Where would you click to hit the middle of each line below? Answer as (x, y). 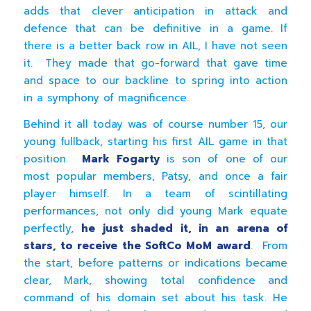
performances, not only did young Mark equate (155, 211)
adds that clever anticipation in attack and (155, 11)
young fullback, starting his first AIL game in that (155, 142)
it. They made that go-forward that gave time (155, 64)
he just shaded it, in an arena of (185, 228)
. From (269, 246)
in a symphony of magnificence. (106, 98)
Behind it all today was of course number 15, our (155, 124)
